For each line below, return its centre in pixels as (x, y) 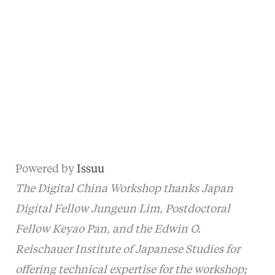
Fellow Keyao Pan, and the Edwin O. (108, 229)
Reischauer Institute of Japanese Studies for (127, 250)
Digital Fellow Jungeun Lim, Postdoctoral (122, 209)
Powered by (46, 170)
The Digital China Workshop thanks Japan (124, 189)
